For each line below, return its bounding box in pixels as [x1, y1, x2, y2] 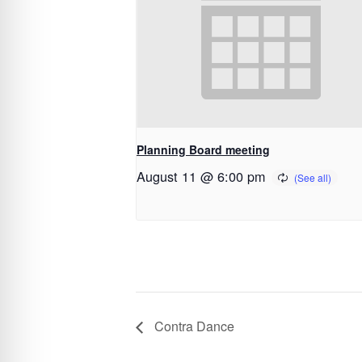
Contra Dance [151, 317, 234, 336]
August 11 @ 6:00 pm [137, 166, 265, 186]
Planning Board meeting [137, 141, 270, 158]
